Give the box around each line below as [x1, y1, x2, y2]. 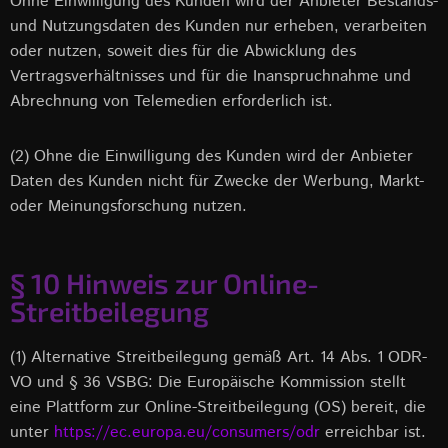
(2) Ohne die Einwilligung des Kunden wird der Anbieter [10, 145, 413, 168]
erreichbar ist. [320, 421, 426, 444]
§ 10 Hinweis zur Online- [10, 266, 319, 300]
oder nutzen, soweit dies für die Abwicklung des [10, 40, 356, 63]
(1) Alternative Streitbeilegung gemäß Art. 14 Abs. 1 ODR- [10, 346, 427, 369]
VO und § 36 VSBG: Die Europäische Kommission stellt [10, 371, 406, 394]
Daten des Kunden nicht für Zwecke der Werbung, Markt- [10, 170, 424, 193]
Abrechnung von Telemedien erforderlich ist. [10, 90, 333, 113]
